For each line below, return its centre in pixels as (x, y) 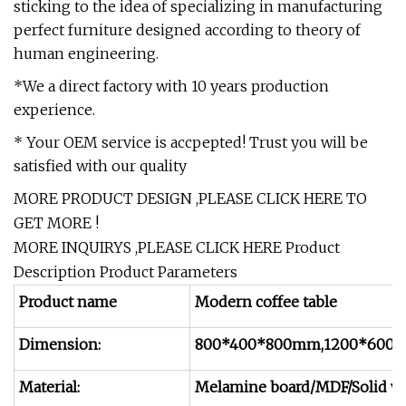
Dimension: (60, 344)
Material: (49, 387)
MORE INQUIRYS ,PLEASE (105, 247)
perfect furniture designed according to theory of (187, 30)
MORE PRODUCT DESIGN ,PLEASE (133, 198)
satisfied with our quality (100, 166)
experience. (54, 110)
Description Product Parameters (126, 272)
